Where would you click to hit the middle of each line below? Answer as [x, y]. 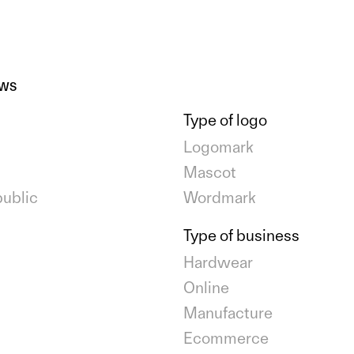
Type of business [241, 236]
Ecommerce [226, 339]
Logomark [218, 147]
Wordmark [220, 198]
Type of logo [225, 121]
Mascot [210, 173]
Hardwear [218, 263]
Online [206, 288]
